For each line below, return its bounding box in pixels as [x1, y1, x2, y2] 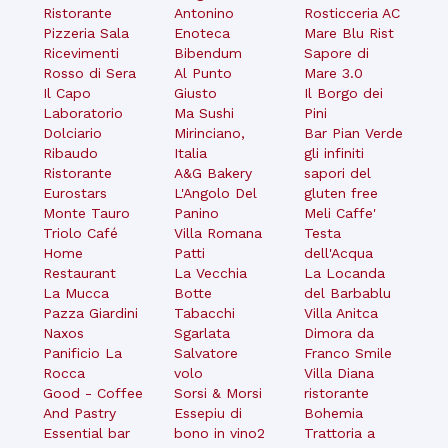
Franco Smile [304, 344, 393, 361]
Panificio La [43, 344, 123, 361]
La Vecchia [173, 264, 247, 281]
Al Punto [173, 64, 232, 81]
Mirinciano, [173, 124, 245, 141]
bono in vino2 [173, 424, 265, 441]
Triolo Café [43, 224, 119, 241]
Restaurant [43, 264, 117, 281]
